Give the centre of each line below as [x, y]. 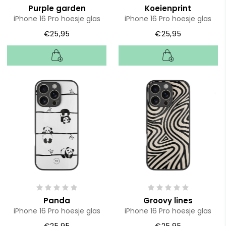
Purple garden [57, 9]
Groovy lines [168, 200]
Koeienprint [168, 9]
